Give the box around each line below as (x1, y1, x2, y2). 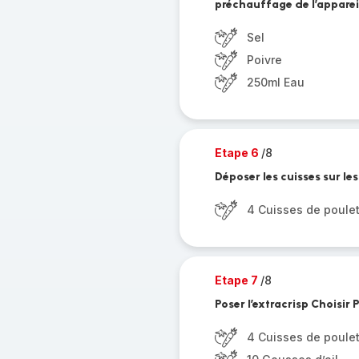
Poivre (246, 53, 282, 67)
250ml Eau (246, 75, 305, 89)
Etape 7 (214, 273, 260, 287)
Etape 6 (214, 146, 261, 159)
